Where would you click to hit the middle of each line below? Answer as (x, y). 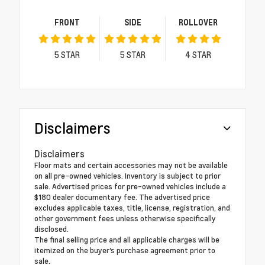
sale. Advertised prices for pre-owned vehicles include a (130, 187)
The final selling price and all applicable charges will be (127, 240)
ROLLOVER (198, 22)
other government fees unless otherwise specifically (125, 219)
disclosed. (51, 229)
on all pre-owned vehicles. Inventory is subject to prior (127, 176)
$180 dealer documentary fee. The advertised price (122, 197)
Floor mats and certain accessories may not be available (131, 165)
